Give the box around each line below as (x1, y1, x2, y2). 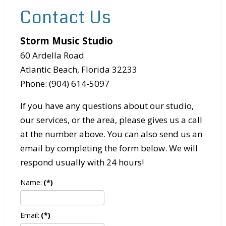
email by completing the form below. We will (20, 142, 198, 154)
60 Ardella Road (20, 49, 84, 62)
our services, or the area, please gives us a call (20, 114, 202, 126)
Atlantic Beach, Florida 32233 (20, 64, 137, 76)
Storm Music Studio (20, 34, 113, 47)
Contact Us (20, 5, 111, 30)
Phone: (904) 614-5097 (20, 78, 109, 90)
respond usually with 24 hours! (20, 156, 144, 168)
